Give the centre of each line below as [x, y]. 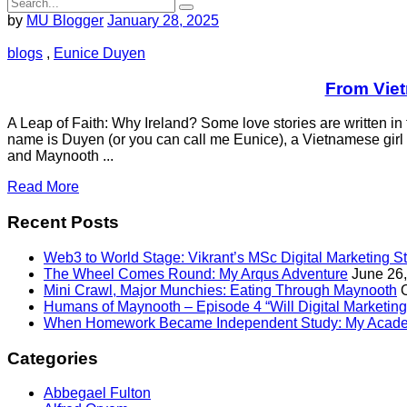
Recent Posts [63, 223]
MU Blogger [65, 20]
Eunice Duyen [99, 53]
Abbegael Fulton [97, 393]
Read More [43, 187]
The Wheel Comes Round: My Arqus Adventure [196, 273]
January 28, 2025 [163, 20]
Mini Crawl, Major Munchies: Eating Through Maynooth [220, 290]
